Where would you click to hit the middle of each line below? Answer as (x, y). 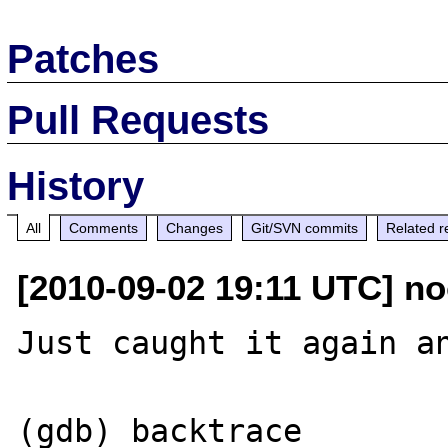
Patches (83, 58)
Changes (195, 227)
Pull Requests (138, 119)
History (76, 185)
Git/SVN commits (305, 227)
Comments (104, 227)
